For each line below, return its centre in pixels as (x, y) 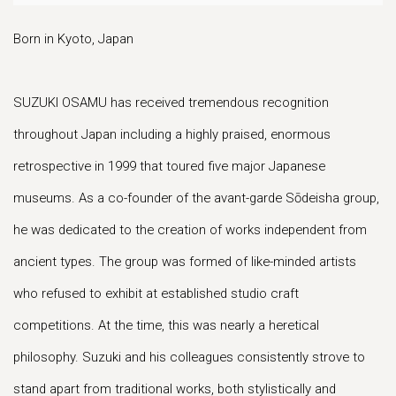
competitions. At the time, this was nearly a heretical (166, 325)
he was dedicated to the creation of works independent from (190, 230)
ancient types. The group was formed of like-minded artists (185, 262)
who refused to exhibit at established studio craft (156, 293)
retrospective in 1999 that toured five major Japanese (169, 166)
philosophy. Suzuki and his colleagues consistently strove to (189, 357)
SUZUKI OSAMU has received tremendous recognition (171, 103)
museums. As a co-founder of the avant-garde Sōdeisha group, (196, 198)
